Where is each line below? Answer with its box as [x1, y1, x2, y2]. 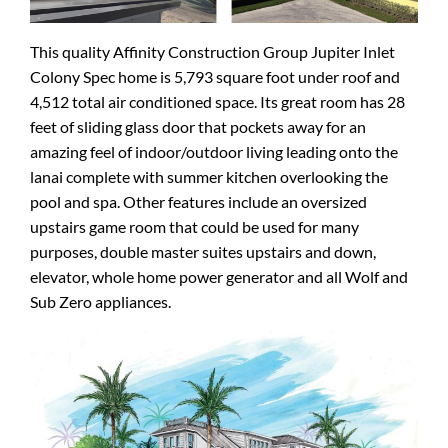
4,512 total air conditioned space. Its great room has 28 [30, 91, 405, 111]
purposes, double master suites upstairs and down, [30, 241, 376, 261]
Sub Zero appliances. [30, 291, 171, 311]
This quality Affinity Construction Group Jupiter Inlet [30, 41, 395, 61]
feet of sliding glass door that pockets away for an [30, 116, 366, 136]
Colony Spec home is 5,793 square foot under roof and [30, 66, 400, 86]
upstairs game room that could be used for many [30, 216, 359, 236]
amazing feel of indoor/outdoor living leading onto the [30, 141, 398, 161]
